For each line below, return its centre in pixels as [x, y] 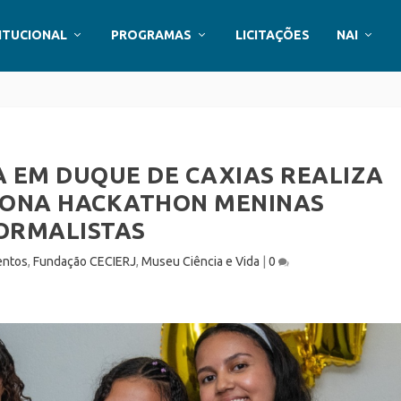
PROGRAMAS [151, 35]
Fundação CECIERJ [85, 261]
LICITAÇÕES [273, 35]
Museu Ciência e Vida [201, 261]
